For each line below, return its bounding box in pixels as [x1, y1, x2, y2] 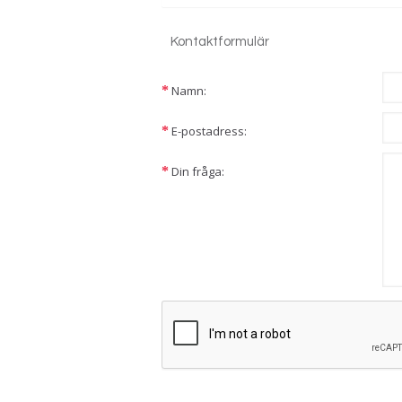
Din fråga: [171, 163, 224, 179]
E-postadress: [171, 123, 247, 139]
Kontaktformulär [170, 35, 269, 48]
